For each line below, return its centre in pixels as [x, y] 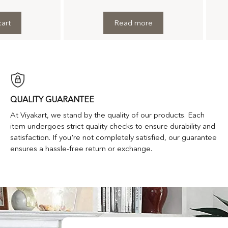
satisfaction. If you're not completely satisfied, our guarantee [113, 137]
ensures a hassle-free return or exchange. [81, 148]
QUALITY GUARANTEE [52, 99]
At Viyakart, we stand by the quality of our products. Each [107, 115]
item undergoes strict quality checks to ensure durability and [112, 126]
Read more [133, 22]
